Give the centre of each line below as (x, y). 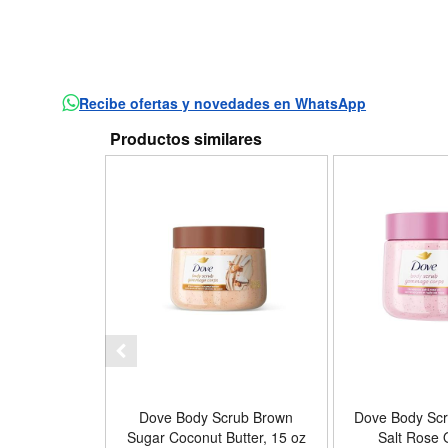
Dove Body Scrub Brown (216, 417)
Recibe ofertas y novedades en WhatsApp (223, 103)
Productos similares (185, 139)
